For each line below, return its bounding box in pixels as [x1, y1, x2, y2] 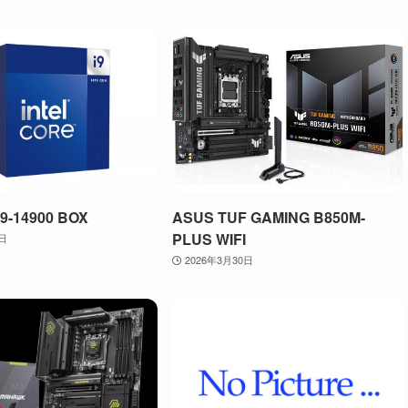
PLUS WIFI [171, 228, 246, 250]
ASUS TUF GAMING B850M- [171, 206, 365, 228]
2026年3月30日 [184, 251, 253, 267]
